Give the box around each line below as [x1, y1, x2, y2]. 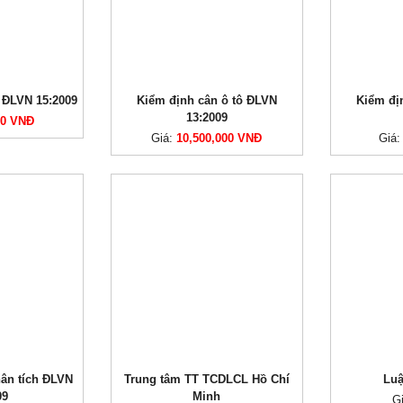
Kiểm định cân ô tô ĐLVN [136, 94, 277, 107]
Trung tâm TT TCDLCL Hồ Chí [123, 372, 290, 386]
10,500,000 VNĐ [176, 131, 263, 145]
